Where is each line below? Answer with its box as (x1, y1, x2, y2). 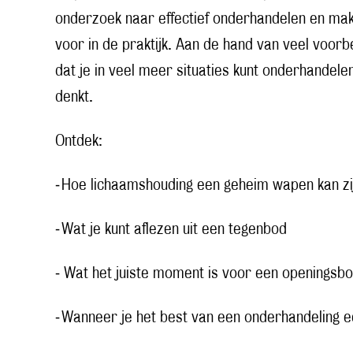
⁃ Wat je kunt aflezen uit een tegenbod (55, 222, 288, 237)
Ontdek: (55, 134, 103, 149)
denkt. (55, 90, 94, 105)
